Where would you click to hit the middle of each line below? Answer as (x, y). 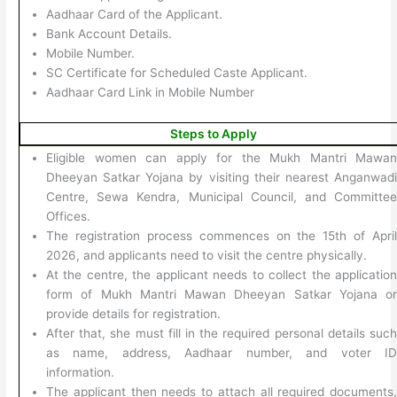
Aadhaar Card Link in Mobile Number (151, 93)
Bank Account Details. (109, 34)
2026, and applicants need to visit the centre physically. (207, 256)
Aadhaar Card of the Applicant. (135, 15)
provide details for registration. (134, 314)
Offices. (69, 217)
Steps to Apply (213, 134)
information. (81, 373)
